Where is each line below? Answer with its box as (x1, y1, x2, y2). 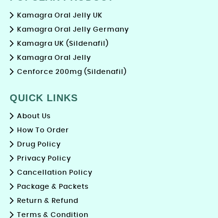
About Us (17, 113, 51, 120)
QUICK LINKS (10, 92, 78, 104)
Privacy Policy (17, 155, 71, 163)
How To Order (17, 127, 69, 134)
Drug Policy (17, 141, 61, 148)
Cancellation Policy (17, 169, 92, 177)
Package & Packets (17, 183, 89, 191)
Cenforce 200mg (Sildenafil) (17, 69, 127, 76)
